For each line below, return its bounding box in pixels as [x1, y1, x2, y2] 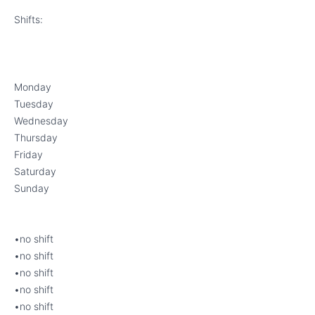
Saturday [14, 165, 56, 177]
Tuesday [14, 98, 53, 110]
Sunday [14, 182, 49, 194]
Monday [14, 81, 51, 93]
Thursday [14, 131, 58, 143]
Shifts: [14, 13, 43, 25]
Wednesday [14, 115, 68, 127]
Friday [14, 148, 43, 160]
